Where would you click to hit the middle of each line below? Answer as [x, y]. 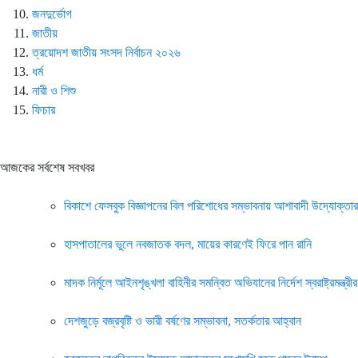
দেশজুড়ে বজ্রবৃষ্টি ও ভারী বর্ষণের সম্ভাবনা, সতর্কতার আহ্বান [183, 321]
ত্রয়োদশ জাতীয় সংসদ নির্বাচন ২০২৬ [106, 52]
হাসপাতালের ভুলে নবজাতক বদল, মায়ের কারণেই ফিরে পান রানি [188, 244]
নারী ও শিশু [54, 91]
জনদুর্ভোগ [52, 14]
